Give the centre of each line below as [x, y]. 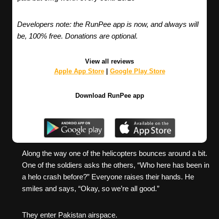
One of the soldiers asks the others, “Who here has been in [116, 165]
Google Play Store [137, 71]
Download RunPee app [109, 96]
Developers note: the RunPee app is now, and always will [108, 24]
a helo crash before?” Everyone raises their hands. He [108, 176]
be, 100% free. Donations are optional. [77, 36]
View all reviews [109, 62]
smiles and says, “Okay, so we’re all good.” [91, 188]
